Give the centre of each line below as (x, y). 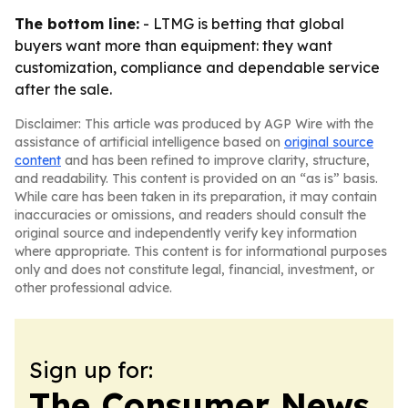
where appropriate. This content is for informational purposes (201, 251)
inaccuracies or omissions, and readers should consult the (190, 215)
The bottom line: (77, 24)
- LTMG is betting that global (242, 24)
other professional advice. (93, 288)
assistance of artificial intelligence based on (149, 142)
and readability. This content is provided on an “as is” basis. (196, 178)
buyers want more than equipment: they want (173, 46)
